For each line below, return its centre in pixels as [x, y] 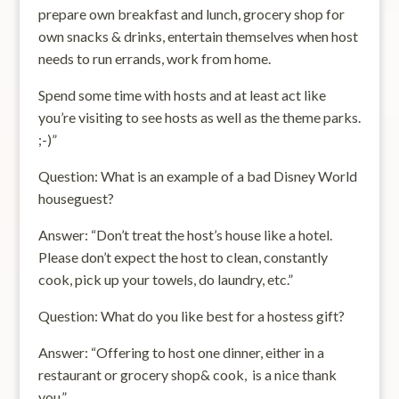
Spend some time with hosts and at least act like [182, 95]
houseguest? [76, 198]
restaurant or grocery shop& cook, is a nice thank [187, 375]
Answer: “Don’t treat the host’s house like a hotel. [185, 235]
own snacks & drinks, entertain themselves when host [198, 36]
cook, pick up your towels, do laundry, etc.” [165, 279]
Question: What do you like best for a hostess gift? [191, 316]
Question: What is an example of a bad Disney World [197, 176]
